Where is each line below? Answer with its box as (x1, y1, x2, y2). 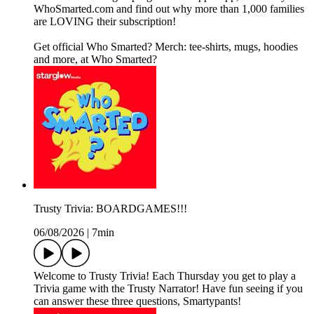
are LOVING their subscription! (34, 15, 176, 28)
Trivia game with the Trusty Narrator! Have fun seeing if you (34, 282, 303, 295)
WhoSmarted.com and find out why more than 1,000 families (34, 3, 304, 15)
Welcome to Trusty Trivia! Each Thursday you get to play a (34, 270, 296, 282)
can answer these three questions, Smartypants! (34, 295, 241, 308)
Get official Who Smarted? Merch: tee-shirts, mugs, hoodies (34, 41, 298, 53)
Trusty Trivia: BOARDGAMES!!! (34, 203, 187, 215)
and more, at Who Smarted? (34, 53, 157, 66)
